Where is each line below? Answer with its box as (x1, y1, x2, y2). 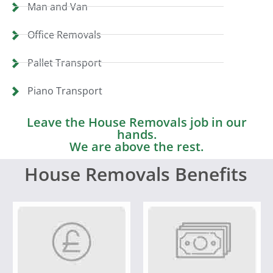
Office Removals (27, 27, 101, 41)
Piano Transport (27, 83, 102, 97)
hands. (116, 126, 157, 143)
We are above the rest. (69, 138, 204, 155)
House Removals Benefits (24, 161, 247, 186)
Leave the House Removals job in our (26, 113, 247, 130)
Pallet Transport (27, 55, 102, 69)
